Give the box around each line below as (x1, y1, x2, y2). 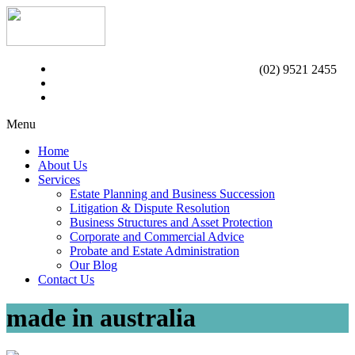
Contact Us (38, 273, 94, 286)
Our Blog (70, 258, 117, 272)
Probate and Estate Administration (70, 244, 239, 258)
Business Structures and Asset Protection (70, 216, 273, 229)
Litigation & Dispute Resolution (70, 201, 230, 215)
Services (38, 173, 80, 186)
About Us (38, 158, 87, 172)
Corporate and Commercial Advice (70, 230, 244, 243)
